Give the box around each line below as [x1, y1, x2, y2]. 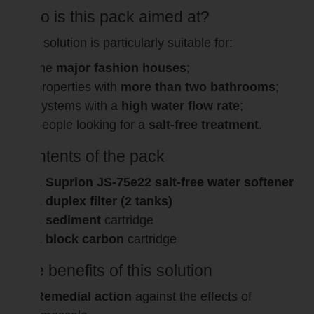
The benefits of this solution [16, 261, 213, 280]
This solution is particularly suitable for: [16, 36, 233, 50]
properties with [35, 80, 121, 95]
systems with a [35, 99, 122, 114]
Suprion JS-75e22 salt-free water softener [46, 175, 294, 190]
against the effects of [132, 289, 252, 304]
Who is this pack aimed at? [16, 8, 210, 27]
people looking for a [35, 118, 149, 132]
